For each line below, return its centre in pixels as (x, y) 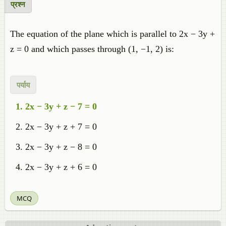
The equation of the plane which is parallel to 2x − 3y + (112, 34)
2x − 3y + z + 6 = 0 (61, 167)
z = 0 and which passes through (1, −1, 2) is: (92, 49)
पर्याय (23, 85)
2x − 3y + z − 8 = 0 (61, 147)
